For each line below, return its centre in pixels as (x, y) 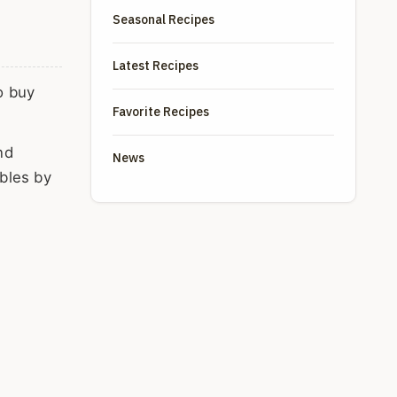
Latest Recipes (156, 66)
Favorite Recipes (161, 112)
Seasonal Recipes (163, 19)
